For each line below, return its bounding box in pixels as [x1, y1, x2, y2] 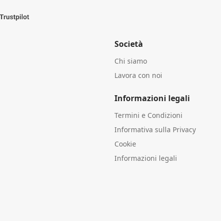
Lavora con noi [114, 70, 162, 80]
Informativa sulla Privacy [114, 124, 196, 134]
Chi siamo [114, 56, 147, 66]
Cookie [114, 139, 136, 148]
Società [114, 38, 143, 49]
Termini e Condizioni [114, 110, 183, 120]
